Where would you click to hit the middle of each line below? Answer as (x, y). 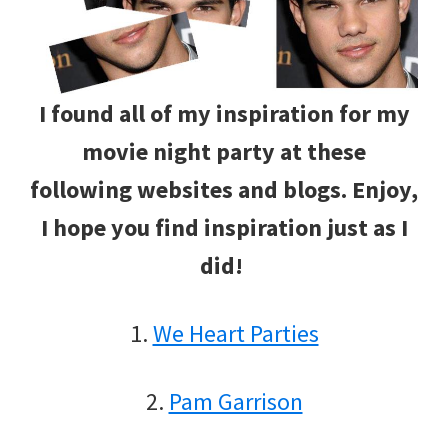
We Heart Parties (235, 333)
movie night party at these (224, 151)
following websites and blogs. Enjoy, (224, 189)
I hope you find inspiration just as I (224, 227)
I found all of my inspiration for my (224, 113)
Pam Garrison (235, 401)
